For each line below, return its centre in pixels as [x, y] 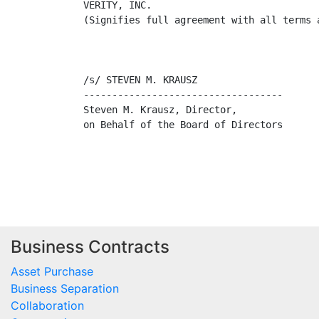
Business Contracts [90, 247]
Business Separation [65, 289]
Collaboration [47, 306]
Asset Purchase [52, 272]
